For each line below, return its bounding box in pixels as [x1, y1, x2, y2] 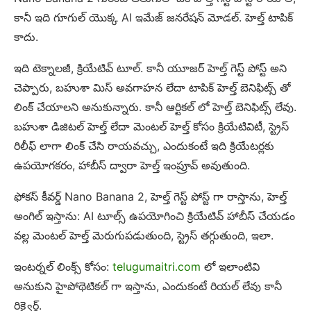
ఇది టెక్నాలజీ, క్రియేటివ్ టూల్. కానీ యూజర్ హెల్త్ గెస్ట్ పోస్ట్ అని [14, 61, 287, 76]
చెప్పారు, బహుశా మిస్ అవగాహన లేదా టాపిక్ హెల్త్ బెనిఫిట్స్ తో [14, 81, 291, 95]
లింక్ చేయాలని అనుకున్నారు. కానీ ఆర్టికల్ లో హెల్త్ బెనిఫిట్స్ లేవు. [14, 100, 296, 115]
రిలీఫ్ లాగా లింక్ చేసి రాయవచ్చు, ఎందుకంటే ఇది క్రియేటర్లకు [14, 139, 274, 153]
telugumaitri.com [109, 260, 201, 274]
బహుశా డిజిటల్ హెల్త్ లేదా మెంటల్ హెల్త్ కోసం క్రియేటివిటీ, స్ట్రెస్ [14, 119, 289, 134]
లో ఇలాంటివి [201, 260, 260, 274]
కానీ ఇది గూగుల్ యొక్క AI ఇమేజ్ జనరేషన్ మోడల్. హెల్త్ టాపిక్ [14, 10, 293, 25]
